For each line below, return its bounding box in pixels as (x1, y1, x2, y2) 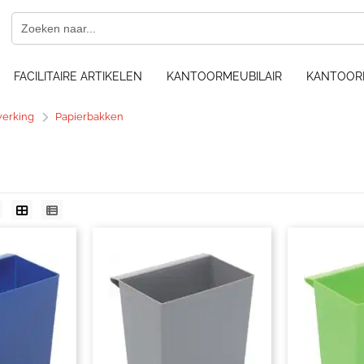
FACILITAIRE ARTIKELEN (14, 70, 142, 83)
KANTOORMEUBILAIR (167, 70, 282, 83)
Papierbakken (55, 110, 123, 123)
